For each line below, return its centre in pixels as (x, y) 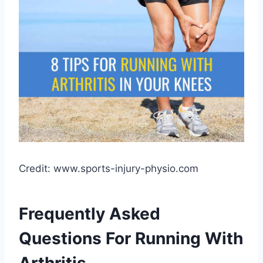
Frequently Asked (90, 214)
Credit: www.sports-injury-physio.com (109, 169)
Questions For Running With (131, 239)
